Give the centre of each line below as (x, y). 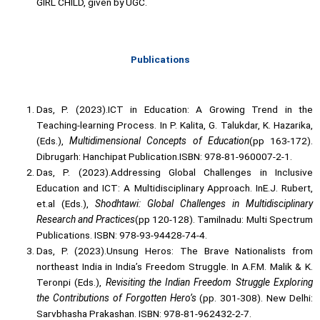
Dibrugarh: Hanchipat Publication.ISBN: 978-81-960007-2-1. (165, 156)
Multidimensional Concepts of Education (159, 140)
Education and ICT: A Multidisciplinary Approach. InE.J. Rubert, (175, 187)
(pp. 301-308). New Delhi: (256, 297)
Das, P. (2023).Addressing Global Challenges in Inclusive (175, 172)
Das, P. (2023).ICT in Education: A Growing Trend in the (175, 109)
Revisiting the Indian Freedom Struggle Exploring (209, 282)
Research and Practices (86, 219)
